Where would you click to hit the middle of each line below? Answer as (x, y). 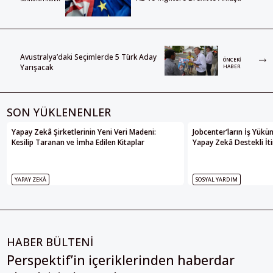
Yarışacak (37, 67)
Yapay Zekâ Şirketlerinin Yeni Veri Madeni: (84, 132)
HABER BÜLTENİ (50, 242)
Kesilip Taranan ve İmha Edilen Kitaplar (78, 143)
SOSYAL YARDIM (217, 180)
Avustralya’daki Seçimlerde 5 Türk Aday (88, 57)
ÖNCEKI (232, 59)
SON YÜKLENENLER (59, 112)
